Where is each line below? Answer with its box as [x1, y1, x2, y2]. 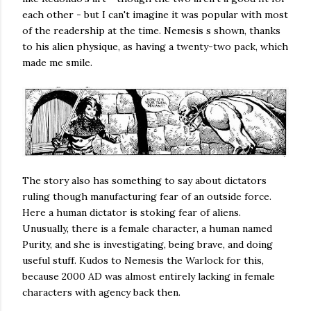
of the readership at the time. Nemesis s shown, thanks [22, 24, 280, 37]
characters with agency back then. [22, 285, 180, 299]
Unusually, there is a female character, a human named [22, 221, 272, 235]
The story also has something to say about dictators [22, 174, 267, 187]
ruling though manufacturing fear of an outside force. [22, 190, 271, 203]
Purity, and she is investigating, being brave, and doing [22, 237, 273, 251]
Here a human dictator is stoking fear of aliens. [22, 205, 241, 219]
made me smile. [22, 56, 92, 69]
